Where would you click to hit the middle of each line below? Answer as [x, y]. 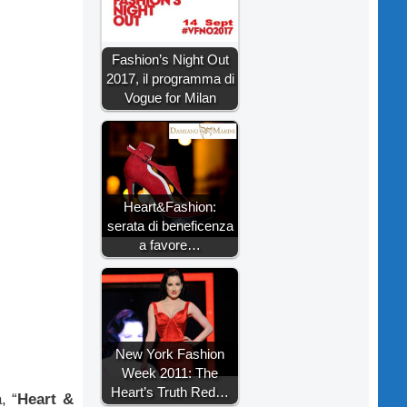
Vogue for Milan [170, 97]
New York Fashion [170, 353]
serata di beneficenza [170, 225]
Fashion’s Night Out [170, 59]
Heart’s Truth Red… [170, 392]
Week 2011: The [170, 372]
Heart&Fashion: [170, 206]
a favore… [170, 244]
